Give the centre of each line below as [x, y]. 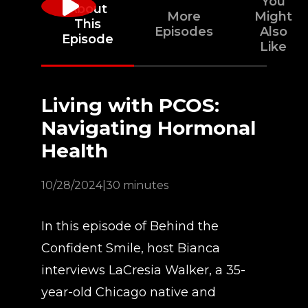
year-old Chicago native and [129, 292]
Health [75, 151]
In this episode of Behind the [130, 226]
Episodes [184, 32]
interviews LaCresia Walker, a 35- [143, 270]
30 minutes [137, 185]
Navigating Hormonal [148, 128]
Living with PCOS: [130, 105]
